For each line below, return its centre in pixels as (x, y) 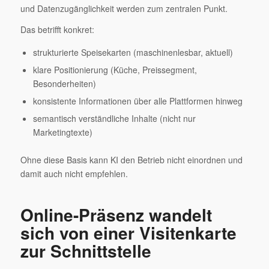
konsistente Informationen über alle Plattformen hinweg (138, 101)
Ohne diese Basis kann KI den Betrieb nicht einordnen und (131, 159)
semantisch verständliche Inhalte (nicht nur (114, 118)
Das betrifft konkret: (57, 29)
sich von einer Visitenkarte (128, 232)
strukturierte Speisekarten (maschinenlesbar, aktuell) (133, 52)
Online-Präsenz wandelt (116, 214)
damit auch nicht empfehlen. (74, 173)
